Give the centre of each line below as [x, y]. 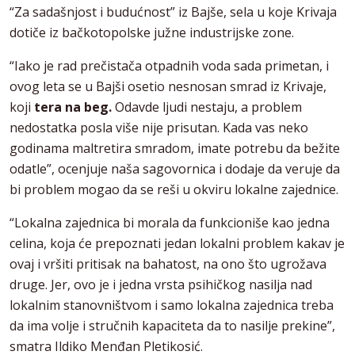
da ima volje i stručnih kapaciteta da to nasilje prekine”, [172, 326]
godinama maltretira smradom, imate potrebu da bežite [175, 149]
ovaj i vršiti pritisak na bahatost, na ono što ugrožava [168, 264]
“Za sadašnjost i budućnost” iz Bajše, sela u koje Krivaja [173, 12]
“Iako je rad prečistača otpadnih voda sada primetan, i [169, 66]
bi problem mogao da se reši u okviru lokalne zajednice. [174, 190]
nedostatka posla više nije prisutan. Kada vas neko [159, 128]
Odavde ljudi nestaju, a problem [208, 107]
